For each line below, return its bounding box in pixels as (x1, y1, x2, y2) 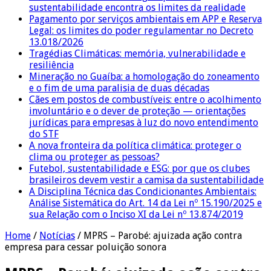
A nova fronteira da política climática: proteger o (29, 139, 241, 151)
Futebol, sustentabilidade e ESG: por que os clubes (29, 162, 250, 174)
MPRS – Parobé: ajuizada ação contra (83, 229, 242, 241)
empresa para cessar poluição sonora (5, 241, 166, 253)
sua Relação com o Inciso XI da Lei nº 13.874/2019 (29, 208, 243, 220)
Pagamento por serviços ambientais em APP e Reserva (29, 13, 262, 25)
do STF (29, 128, 59, 140)
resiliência (29, 59, 74, 71)
